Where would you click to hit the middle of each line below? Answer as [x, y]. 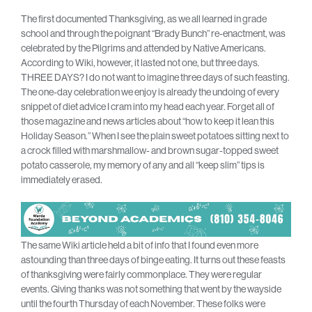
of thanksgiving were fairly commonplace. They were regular [141, 275]
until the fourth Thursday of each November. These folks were [143, 304]
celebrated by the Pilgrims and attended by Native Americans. [143, 48]
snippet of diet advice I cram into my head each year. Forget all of [148, 107]
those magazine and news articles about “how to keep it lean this [148, 122]
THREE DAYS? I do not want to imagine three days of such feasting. [155, 78]
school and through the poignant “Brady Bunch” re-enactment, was [153, 34]
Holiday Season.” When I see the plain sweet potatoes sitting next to [155, 136]
